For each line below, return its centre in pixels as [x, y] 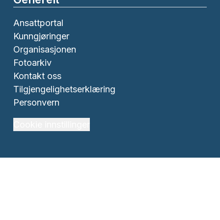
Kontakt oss [37, 76]
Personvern [36, 102]
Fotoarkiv [32, 62]
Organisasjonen [45, 49]
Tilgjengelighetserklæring [64, 89]
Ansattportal [38, 23]
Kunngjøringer [41, 36]
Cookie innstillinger [52, 124]
